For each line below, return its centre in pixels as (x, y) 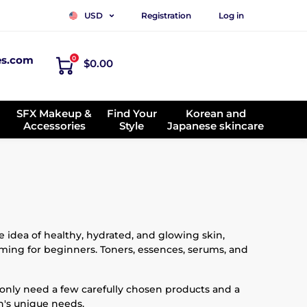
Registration (166, 15)
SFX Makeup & (54, 113)
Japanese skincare (216, 125)
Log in (231, 15)
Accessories (54, 125)
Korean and (216, 113)
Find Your (132, 113)
